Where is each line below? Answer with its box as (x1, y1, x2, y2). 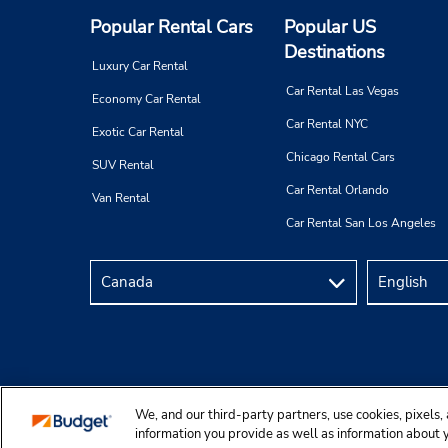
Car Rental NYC (286, 116, 368, 133)
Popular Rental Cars (90, 15, 253, 40)
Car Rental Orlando (286, 182, 389, 199)
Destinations (284, 40, 385, 65)
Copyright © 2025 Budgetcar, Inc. (90, 416, 246, 431)
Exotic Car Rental (92, 124, 184, 141)
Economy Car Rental (92, 91, 201, 108)
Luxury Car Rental (92, 58, 188, 75)
